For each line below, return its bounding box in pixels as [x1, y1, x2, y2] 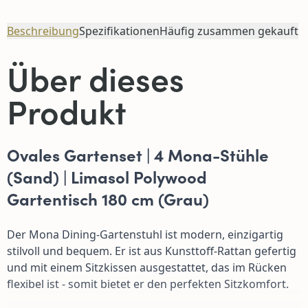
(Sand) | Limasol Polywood [7, 165, 207, 188]
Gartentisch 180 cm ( [7, 187, 164, 210]
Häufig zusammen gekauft [159, 23, 298, 39]
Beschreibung [7, 23, 79, 39]
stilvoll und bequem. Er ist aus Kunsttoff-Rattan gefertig [7, 243, 296, 259]
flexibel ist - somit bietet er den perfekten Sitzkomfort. [7, 276, 289, 292]
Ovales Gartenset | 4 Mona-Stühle [7, 143, 269, 166]
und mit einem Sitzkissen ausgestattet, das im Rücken [7, 260, 287, 276]
